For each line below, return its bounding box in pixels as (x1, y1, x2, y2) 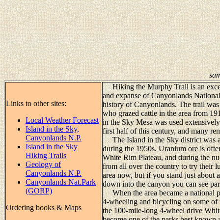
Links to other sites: (6, 99, 68, 108)
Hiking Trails (26, 151, 66, 160)
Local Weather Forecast (26, 115, 99, 124)
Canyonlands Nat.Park (26, 177, 96, 186)
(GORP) (26, 186, 52, 195)
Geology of (26, 160, 61, 168)
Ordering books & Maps (6, 203, 82, 212)
